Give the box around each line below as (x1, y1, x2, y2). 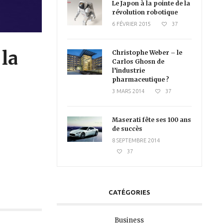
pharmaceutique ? (111, 76, 169, 83)
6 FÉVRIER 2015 (111, 21, 151, 27)
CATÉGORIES (108, 189, 150, 196)
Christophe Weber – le (111, 49, 182, 56)
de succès (111, 125, 142, 132)
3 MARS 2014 (111, 88, 144, 94)
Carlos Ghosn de (111, 58, 164, 65)
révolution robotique (111, 8, 178, 16)
